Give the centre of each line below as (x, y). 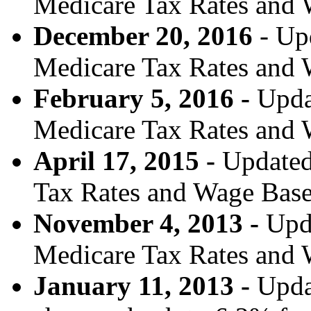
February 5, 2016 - (145, 99)
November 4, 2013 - (150, 224)
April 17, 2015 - (128, 161)
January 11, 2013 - (145, 286)
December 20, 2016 (143, 36)
